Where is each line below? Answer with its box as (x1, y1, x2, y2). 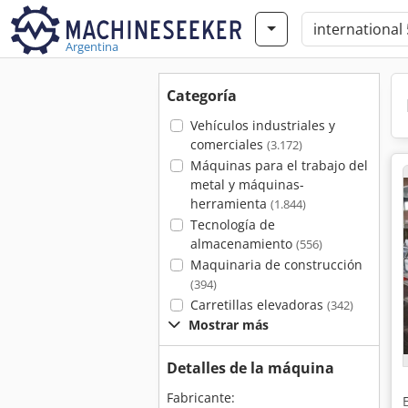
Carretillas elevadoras (189, 296, 327, 313)
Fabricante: (167, 389, 235, 406)
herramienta (189, 195, 270, 212)
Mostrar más (189, 316, 269, 333)
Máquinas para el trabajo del (189, 157, 368, 174)
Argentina (66, 38, 118, 55)
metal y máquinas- (189, 176, 304, 193)
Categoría (167, 86, 237, 106)
